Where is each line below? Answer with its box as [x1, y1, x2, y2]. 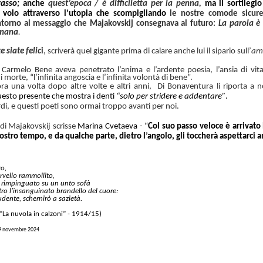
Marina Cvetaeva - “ [77, 122, 149, 131]
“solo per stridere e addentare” [116, 92, 225, 101]
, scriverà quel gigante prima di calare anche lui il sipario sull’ [43, 46, 251, 56]
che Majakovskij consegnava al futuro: [74, 19, 216, 28]
